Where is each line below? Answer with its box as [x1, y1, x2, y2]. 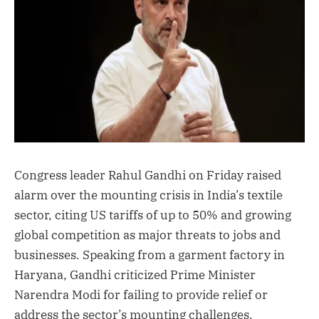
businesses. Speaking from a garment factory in [14, 246, 285, 263]
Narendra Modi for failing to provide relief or [14, 286, 268, 303]
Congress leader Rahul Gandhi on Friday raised [14, 167, 281, 183]
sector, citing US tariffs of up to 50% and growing [14, 206, 291, 223]
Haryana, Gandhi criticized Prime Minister [14, 266, 256, 283]
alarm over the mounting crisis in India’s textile [14, 187, 283, 203]
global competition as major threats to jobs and [14, 226, 281, 243]
